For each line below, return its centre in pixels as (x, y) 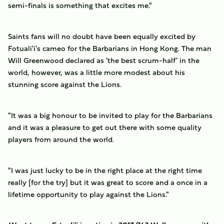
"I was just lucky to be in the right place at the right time (105, 170)
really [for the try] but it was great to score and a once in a (108, 182)
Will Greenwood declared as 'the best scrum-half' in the (104, 60)
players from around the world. (61, 139)
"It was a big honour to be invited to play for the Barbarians (110, 115)
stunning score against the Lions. (65, 84)
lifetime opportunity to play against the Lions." (88, 194)
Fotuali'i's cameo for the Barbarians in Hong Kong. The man (110, 48)
